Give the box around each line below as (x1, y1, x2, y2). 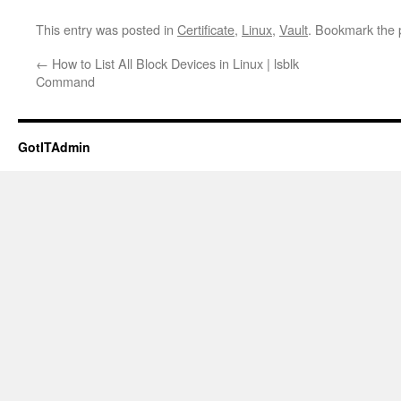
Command (36, 72, 95, 90)
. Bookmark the (308, 20, 398, 38)
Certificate (177, 20, 235, 38)
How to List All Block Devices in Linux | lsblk (48, 54, 299, 73)
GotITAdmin (18, 138, 90, 156)
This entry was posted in (36, 20, 177, 38)
